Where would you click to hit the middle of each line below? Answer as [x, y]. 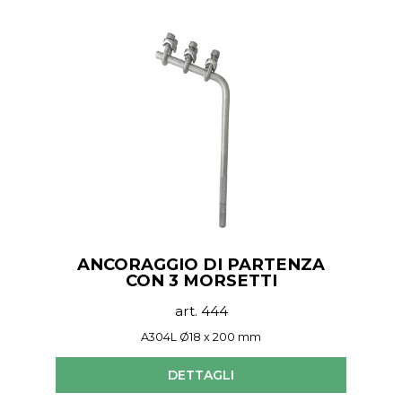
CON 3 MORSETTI [201, 280]
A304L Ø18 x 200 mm [201, 336]
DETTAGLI [201, 375]
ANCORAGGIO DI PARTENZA [201, 264]
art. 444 [201, 310]
